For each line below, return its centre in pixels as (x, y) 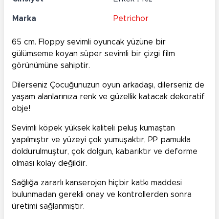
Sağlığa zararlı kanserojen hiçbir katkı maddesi (97, 183)
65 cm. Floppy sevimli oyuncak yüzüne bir (89, 42)
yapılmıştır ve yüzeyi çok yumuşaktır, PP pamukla (101, 140)
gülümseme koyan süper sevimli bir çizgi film (93, 54)
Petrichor (131, 18)
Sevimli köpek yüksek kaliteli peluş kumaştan (93, 128)
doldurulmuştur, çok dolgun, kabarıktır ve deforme (105, 151)
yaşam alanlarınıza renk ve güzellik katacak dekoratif (108, 97)
